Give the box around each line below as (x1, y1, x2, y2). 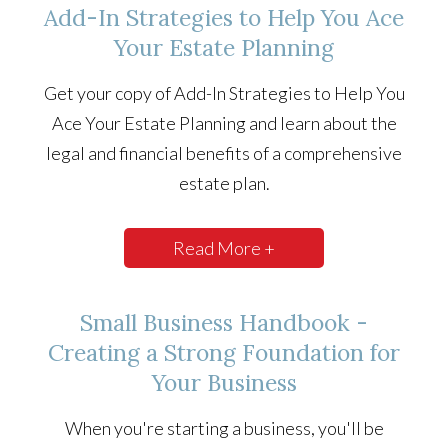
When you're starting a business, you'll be (64, 417, 384, 440)
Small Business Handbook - (80, 308, 368, 338)
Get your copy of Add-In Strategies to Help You (43, 82, 405, 105)
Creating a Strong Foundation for (48, 338, 400, 368)
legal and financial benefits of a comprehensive (46, 142, 402, 165)
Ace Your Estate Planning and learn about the (51, 112, 397, 135)
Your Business (151, 368, 297, 398)
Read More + (173, 237, 275, 260)
